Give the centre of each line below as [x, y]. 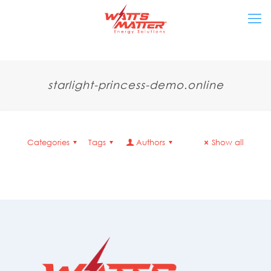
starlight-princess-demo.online [135, 85]
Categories [48, 142]
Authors [150, 142]
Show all [228, 142]
